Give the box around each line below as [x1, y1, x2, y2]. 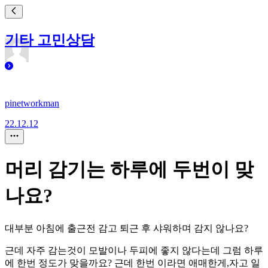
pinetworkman [5, 98, 59, 108]
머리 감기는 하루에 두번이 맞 [5, 159, 254, 181]
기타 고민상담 [5, 32, 95, 48]
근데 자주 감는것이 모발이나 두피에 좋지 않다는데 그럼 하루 [5, 245, 263, 255]
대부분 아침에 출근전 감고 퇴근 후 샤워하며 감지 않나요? [5, 223, 248, 233]
